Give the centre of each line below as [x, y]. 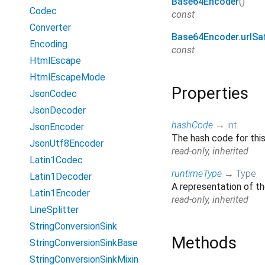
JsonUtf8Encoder [67, 143]
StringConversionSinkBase [84, 243]
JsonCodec [53, 94]
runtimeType [197, 174]
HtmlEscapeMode [67, 77]
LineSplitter [54, 210]
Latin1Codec [56, 160]
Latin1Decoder [61, 177]
